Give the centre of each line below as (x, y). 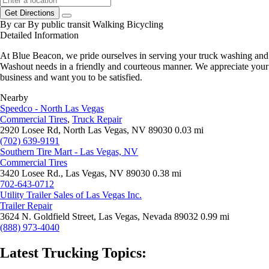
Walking (108, 25)
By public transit (59, 25)
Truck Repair (97, 119)
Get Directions (30, 13)
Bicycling (145, 25)
